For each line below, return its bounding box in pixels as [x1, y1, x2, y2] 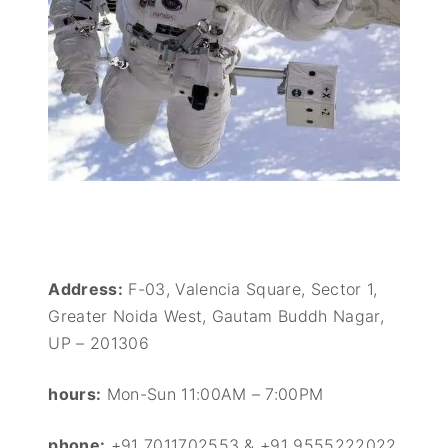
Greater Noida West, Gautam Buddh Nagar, [48, 305, 384, 326]
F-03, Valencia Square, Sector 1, [123, 278, 378, 299]
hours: [48, 383, 102, 404]
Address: [48, 278, 123, 299]
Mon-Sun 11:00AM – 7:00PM [101, 383, 324, 404]
